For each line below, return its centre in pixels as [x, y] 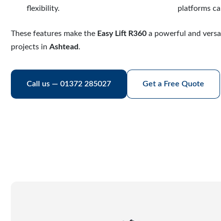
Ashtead [64, 47]
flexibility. [43, 8]
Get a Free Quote [173, 84]
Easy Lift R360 [122, 34]
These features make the [54, 34]
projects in [30, 47]
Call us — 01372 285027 [69, 84]
